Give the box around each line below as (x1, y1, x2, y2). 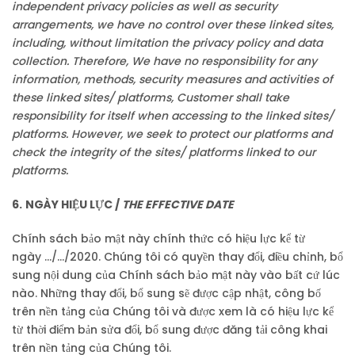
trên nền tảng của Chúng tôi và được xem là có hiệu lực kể (12, 303, 334, 319)
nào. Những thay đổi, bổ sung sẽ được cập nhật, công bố (12, 285, 321, 301)
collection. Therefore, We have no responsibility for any (12, 53, 317, 69)
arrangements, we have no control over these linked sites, (12, 17, 334, 32)
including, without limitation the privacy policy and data (12, 35, 323, 51)
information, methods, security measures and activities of (12, 71, 333, 87)
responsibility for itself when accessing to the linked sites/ (12, 108, 334, 124)
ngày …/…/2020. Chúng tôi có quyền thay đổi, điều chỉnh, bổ (12, 249, 343, 265)
